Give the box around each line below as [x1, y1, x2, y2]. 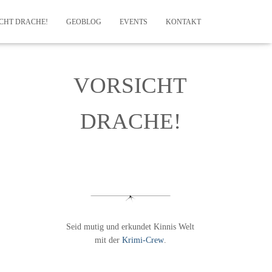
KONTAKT [166, 18, 201, 26]
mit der [94, 236, 122, 245]
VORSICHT [73, 73, 188, 98]
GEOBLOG [66, 18, 101, 26]
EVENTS [120, 18, 148, 26]
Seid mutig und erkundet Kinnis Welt [66, 222, 195, 231]
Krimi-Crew [121, 236, 164, 245]
